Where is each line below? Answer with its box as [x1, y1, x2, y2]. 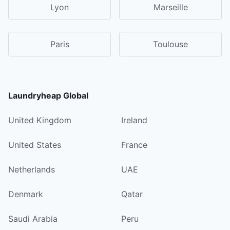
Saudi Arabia [8, 213, 57, 224]
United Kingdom [8, 114, 71, 125]
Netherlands [8, 164, 55, 175]
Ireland [121, 114, 147, 125]
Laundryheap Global [8, 90, 88, 101]
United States [8, 139, 61, 150]
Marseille [153, 2, 188, 12]
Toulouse [153, 39, 188, 49]
